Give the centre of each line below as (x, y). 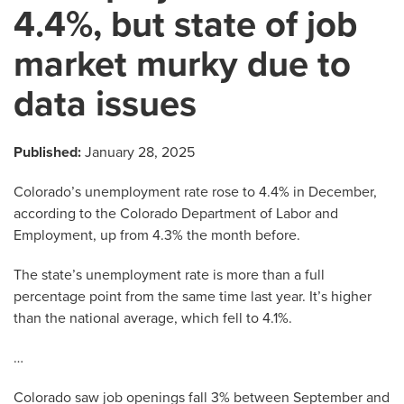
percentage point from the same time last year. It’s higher (193, 297)
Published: (47, 152)
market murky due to (182, 64)
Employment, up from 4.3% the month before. (157, 235)
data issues (105, 104)
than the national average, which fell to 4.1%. (153, 318)
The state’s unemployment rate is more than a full (169, 275)
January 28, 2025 (138, 152)
